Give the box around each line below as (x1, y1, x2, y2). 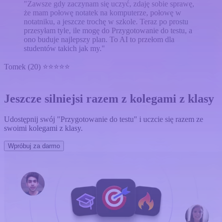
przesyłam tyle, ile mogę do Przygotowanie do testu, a (24, 26, 192, 35)
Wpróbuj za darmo (8, 142, 60, 150)
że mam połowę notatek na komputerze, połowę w (24, 8, 181, 17)
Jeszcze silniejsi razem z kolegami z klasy (4, 92, 214, 105)
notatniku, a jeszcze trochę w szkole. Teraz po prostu (24, 17, 188, 26)
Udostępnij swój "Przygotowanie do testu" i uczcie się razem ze (4, 115, 203, 124)
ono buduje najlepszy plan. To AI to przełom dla (24, 35, 174, 44)
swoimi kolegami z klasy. (4, 124, 83, 133)
